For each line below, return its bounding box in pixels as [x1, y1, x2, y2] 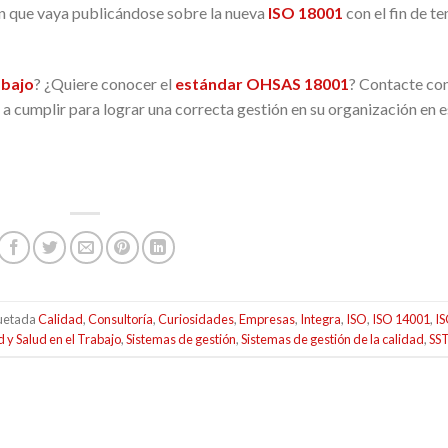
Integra [300, 310, 342, 327]
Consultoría [88, 310, 154, 327]
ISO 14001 [372, 310, 431, 327]
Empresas [239, 310, 296, 327]
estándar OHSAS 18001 [175, 73, 349, 93]
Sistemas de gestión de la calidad [241, 330, 425, 347]
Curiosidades [158, 310, 235, 327]
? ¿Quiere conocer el [34, 73, 175, 93]
